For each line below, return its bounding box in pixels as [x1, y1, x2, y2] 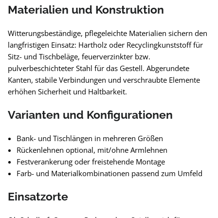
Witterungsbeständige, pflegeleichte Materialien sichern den [8, 28, 207, 38]
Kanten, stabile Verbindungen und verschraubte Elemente [8, 75, 200, 85]
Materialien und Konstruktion [8, 3, 164, 16]
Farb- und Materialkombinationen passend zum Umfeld [17, 168, 202, 178]
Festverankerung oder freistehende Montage [17, 157, 165, 166]
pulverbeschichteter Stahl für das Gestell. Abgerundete [8, 63, 189, 73]
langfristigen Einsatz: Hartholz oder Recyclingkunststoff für [8, 40, 203, 50]
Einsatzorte [8, 190, 68, 203]
